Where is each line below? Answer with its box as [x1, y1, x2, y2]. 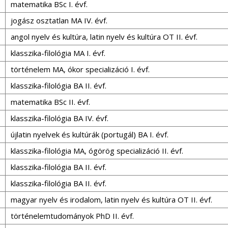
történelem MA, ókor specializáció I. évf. [11, 64, 150, 74]
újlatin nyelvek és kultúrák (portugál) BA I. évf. [11, 129, 168, 139]
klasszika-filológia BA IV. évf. [11, 113, 108, 123]
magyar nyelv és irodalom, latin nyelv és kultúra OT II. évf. [11, 194, 212, 205]
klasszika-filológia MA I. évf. [11, 48, 105, 58]
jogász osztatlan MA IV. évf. [11, 15, 107, 25]
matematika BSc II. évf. [11, 97, 90, 107]
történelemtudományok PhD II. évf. [11, 211, 134, 221]
